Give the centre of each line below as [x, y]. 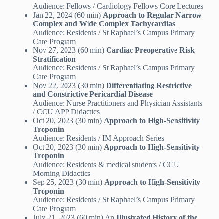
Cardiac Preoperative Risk [150, 50]
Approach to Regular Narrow [152, 15]
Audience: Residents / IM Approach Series [98, 138]
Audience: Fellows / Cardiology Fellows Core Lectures [118, 6]
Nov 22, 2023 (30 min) [69, 86]
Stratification [54, 59]
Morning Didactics [61, 174]
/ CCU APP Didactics [66, 112]
